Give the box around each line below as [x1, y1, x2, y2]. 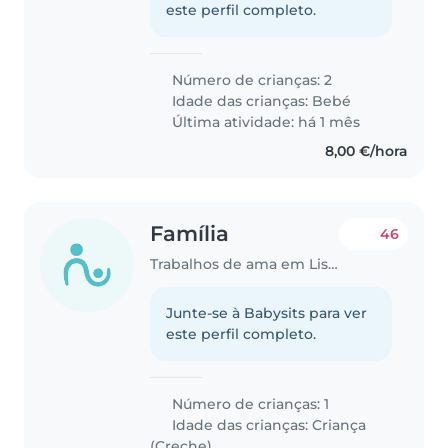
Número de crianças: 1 [168, 395, 330, 414]
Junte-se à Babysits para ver [166, 304, 368, 323]
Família [150, 220, 230, 246]
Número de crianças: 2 [168, 70, 333, 89]
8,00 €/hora [324, 141, 408, 160]
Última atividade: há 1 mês [168, 112, 361, 131]
